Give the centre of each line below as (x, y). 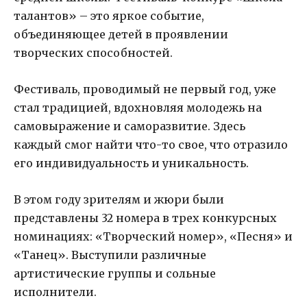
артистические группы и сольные (115, 274)
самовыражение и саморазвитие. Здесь (130, 126)
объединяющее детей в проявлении (121, 35)
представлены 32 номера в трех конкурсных (145, 218)
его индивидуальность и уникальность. (131, 163)
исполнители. (55, 292)
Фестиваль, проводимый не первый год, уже (145, 89)
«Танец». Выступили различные (110, 255)
